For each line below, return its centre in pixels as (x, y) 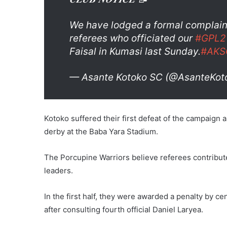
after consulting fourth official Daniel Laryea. (124, 209)
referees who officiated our (132, 38)
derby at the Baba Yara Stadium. (101, 131)
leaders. (59, 170)
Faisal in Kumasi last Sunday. (135, 51)
